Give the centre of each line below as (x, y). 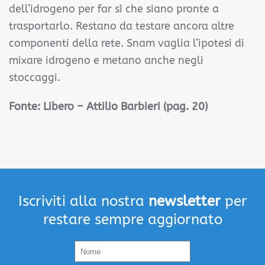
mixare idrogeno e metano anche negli (106, 60)
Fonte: (26, 106)
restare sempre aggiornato (132, 219)
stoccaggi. (38, 77)
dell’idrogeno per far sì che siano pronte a (114, 9)
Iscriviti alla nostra (83, 201)
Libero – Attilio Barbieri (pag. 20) (125, 106)
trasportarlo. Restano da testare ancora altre (122, 26)
